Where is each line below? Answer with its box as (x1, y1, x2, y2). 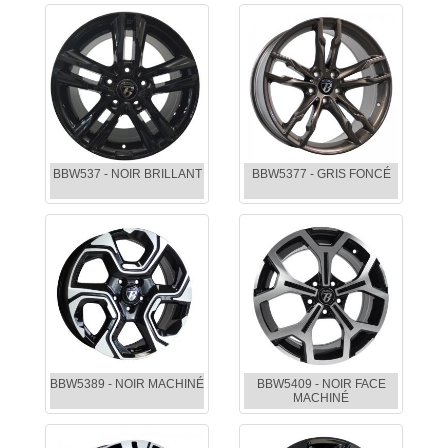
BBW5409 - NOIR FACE (256, 377, 386, 392)
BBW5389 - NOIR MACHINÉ (50, 377, 204, 392)
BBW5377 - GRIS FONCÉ (251, 167, 391, 182)
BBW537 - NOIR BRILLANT (52, 167, 202, 182)
